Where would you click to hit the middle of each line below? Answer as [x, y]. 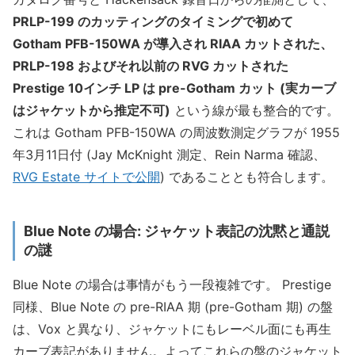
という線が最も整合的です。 [255, 111]
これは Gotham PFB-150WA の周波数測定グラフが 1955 [176, 133]
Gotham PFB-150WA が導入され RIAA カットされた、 [173, 44]
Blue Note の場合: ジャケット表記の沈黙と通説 [176, 231]
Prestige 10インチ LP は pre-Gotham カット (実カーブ [174, 88]
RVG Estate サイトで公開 [86, 177]
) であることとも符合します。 [247, 177]
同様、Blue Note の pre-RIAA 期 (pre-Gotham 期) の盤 [173, 306]
